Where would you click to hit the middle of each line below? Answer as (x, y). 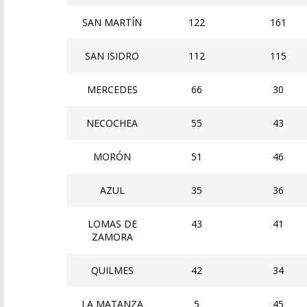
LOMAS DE (112, 223)
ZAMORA (112, 236)
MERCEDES (112, 89)
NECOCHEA (112, 123)
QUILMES (112, 270)
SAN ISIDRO (112, 56)
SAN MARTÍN (112, 22)
